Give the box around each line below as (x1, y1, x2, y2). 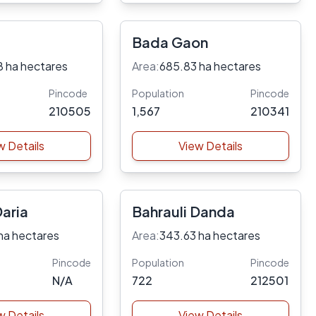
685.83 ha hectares (159, 59, 261, 73)
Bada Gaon (131, 33, 208, 51)
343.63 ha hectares (159, 228, 260, 243)
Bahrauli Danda (131, 202, 235, 220)
